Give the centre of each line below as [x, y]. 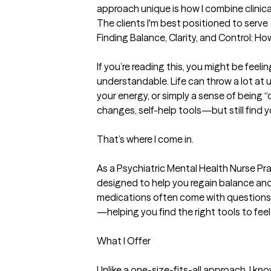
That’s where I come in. [145, 139]
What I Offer [124, 241]
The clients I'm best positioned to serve [182, 23]
